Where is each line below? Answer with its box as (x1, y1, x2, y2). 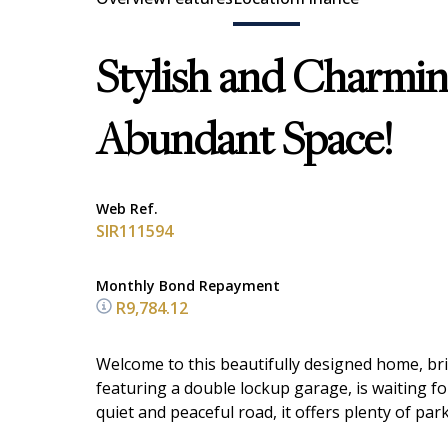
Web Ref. (96, 199, 158, 218)
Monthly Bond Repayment (96, 276, 280, 295)
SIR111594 (96, 220, 173, 242)
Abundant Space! (96, 119, 393, 167)
